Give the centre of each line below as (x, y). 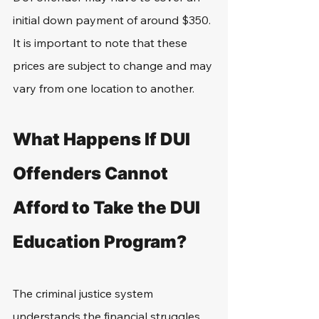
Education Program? (100, 242)
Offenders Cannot (92, 173)
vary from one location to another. (104, 88)
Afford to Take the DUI (108, 208)
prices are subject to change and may (114, 66)
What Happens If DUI (103, 139)
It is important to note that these (101, 43)
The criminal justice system (84, 293)
